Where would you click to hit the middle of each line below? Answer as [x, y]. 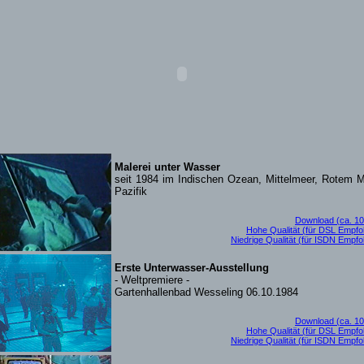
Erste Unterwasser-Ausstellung [192, 268]
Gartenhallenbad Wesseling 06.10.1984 [206, 292]
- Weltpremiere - [152, 280]
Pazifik [131, 192]
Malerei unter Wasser [167, 167]
